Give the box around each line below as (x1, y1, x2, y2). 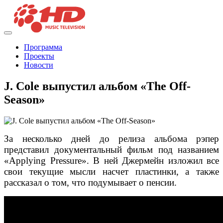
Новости (24, 61, 53, 70)
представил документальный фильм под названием (4, 144, 219, 155)
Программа (24, 43, 62, 52)
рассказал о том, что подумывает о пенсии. (4, 177, 177, 188)
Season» (4, 93, 45, 107)
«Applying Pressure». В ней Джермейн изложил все (4, 155, 219, 166)
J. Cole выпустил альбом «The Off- (4, 80, 191, 93)
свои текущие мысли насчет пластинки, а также (4, 166, 219, 177)
